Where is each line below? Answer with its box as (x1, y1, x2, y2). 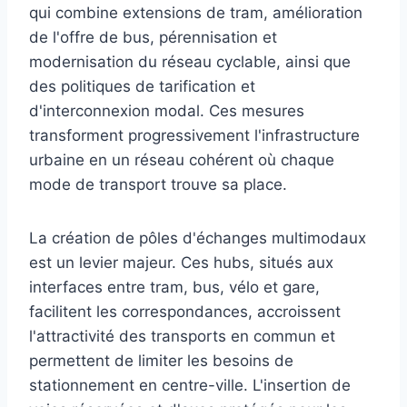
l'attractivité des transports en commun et (29, 326, 335, 345)
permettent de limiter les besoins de (29, 351, 293, 370)
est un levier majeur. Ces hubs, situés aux (29, 253, 333, 272)
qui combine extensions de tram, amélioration (29, 3, 362, 22)
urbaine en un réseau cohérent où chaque (29, 150, 334, 169)
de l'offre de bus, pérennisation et (29, 27, 277, 46)
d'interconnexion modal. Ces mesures (29, 101, 304, 120)
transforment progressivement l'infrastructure (29, 125, 360, 144)
